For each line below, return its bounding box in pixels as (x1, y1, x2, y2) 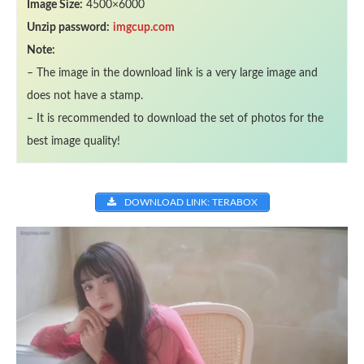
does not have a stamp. (27, 90, 143, 102)
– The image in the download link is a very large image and (27, 67, 318, 79)
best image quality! (27, 136, 120, 147)
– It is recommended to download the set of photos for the (27, 113, 323, 124)
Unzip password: (27, 22, 110, 33)
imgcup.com (113, 22, 175, 33)
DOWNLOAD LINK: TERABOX (121, 197, 258, 207)
